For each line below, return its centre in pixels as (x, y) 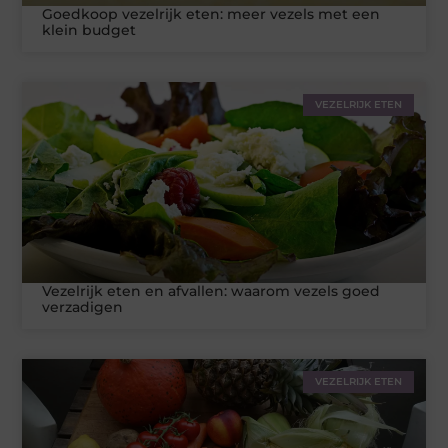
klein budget (89, 29)
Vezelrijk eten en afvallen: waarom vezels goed (211, 291)
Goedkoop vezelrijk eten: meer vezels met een (211, 13)
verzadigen (83, 307)
